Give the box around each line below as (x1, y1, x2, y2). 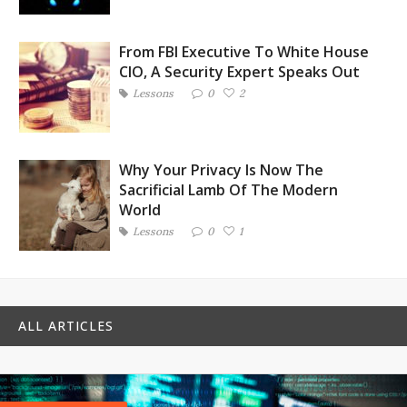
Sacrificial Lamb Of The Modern (119, 180, 338, 200)
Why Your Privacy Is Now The (119, 160, 323, 180)
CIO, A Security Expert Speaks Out (119, 62, 360, 82)
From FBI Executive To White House (119, 42, 369, 62)
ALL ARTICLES (18, 317, 114, 334)
